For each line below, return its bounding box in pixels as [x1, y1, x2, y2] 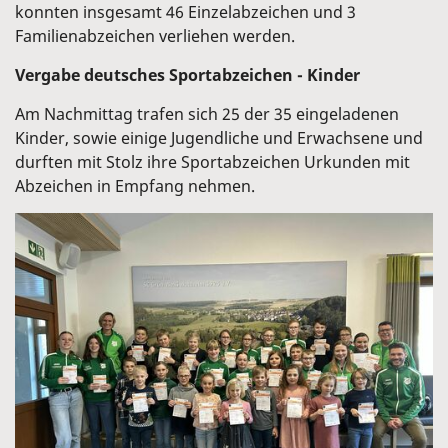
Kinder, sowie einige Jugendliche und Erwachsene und [15, 126, 423, 149]
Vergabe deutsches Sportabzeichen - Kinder [15, 63, 360, 86]
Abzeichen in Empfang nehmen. [15, 174, 255, 197]
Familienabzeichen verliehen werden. [15, 24, 295, 47]
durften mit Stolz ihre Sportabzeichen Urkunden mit [15, 150, 410, 173]
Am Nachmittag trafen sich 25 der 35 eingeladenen [15, 102, 399, 125]
